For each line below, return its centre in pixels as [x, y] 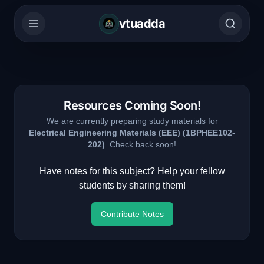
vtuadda [142, 24]
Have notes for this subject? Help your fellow [132, 171]
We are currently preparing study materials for [132, 121]
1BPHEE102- [210, 133]
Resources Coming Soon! [132, 105]
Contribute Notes [132, 214]
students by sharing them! [132, 185]
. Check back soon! [141, 144]
